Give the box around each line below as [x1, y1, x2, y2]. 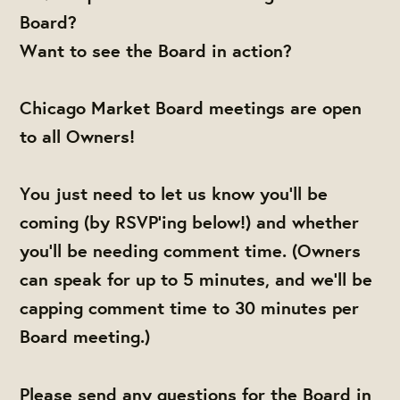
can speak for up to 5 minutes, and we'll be [20, 267, 373, 292]
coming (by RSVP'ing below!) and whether [20, 210, 360, 235]
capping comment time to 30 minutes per [20, 296, 360, 321]
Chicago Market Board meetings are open [20, 96, 362, 121]
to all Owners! [20, 124, 136, 149]
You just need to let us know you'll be [20, 181, 329, 206]
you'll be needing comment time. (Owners [20, 238, 362, 263]
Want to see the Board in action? [20, 38, 293, 63]
